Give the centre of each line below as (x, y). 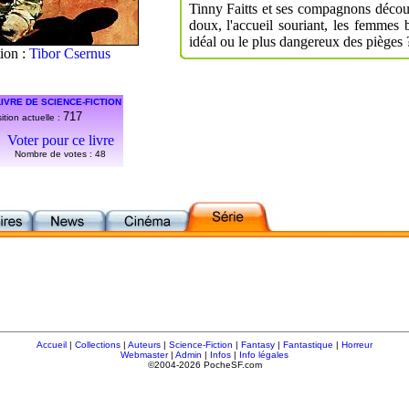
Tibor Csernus (69, 53)
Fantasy (258, 345)
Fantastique (308, 345)
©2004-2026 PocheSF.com (204, 365)
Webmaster (144, 355)
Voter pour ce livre (60, 140)
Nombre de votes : (55, 153)
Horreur (357, 345)
